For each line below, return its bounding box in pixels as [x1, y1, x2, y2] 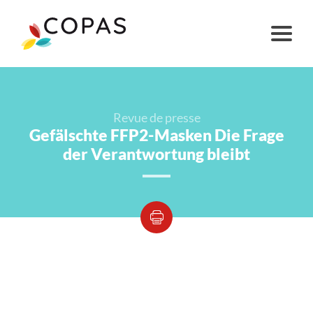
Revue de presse [112, 110, 201, 125]
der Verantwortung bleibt [63, 145, 250, 163]
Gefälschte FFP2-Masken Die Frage [29, 126, 284, 145]
